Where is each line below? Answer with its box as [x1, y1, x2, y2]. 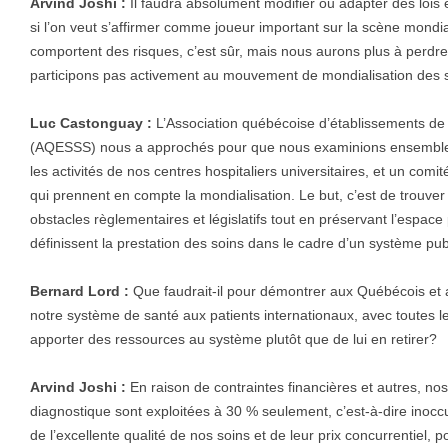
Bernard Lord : [30, 283, 129, 300]
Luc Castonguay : [30, 115, 152, 132]
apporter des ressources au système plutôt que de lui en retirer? [30, 331, 437, 348]
